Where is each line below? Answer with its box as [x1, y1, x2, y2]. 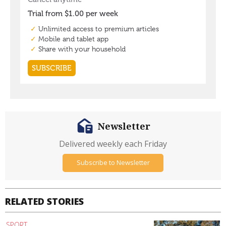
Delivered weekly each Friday [59, 138, 167, 149]
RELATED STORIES [5, 195, 84, 207]
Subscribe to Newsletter [76, 158, 150, 167]
